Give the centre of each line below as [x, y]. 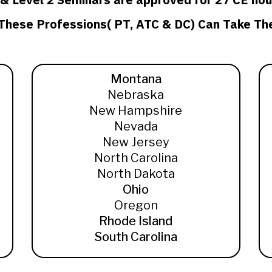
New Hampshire [136, 111]
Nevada [136, 127]
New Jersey [136, 142]
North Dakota [136, 174]
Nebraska [136, 95]
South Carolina [136, 237]
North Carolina [136, 158]
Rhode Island [136, 221]
